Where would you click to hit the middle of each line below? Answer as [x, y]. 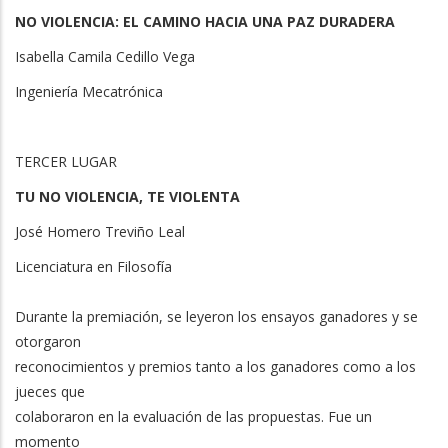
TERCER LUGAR [66, 161]
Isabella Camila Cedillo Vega [105, 56]
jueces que [50, 391]
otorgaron [48, 341]
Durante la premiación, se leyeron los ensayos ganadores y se [216, 316]
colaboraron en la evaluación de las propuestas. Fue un [193, 416]
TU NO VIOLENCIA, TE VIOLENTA [127, 196]
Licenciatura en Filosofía [93, 266]
